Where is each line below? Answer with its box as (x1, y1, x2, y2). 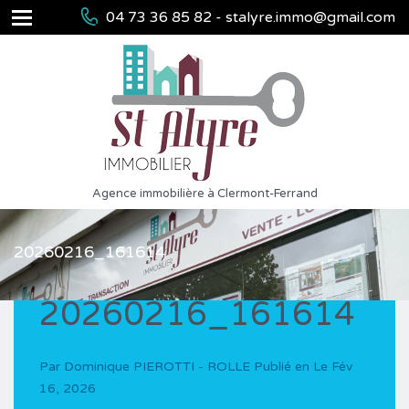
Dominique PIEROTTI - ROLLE (64, 359, 250, 374)
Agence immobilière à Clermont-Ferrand (91, 186, 318, 201)
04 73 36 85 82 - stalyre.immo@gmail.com (106, 8, 395, 26)
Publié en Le (250, 359, 331, 374)
